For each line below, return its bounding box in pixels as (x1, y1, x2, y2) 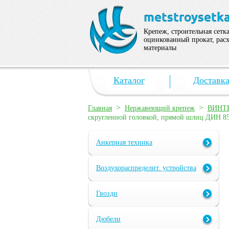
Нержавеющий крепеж (125, 104, 195, 112)
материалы (144, 44, 176, 52)
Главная (88, 104, 112, 112)
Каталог (113, 75, 145, 85)
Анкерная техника (96, 139, 152, 147)
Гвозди (96, 190, 118, 198)
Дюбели (96, 215, 121, 223)
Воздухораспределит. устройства (96, 164, 196, 172)
